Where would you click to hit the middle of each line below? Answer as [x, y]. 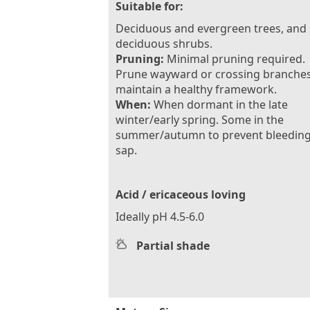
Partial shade [173, 245]
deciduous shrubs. [164, 43]
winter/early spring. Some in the [200, 119]
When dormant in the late [219, 104]
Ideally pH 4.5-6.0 [160, 216]
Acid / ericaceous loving [181, 194]
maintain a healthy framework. [196, 89]
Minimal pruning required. [235, 58]
